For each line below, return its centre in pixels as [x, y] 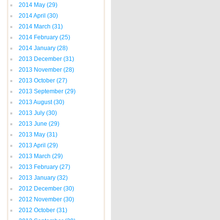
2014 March [35, 27]
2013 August [35, 102]
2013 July [32, 113]
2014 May [32, 5]
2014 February [38, 37]
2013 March [35, 156]
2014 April [32, 16]
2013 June [33, 124]
